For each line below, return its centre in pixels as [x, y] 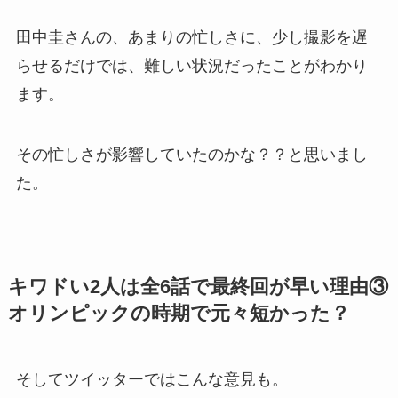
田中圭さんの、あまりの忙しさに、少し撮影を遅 [191, 38]
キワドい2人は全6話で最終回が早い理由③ [198, 287]
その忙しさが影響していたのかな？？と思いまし [191, 155]
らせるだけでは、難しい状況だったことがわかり [191, 66]
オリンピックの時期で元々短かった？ [179, 314]
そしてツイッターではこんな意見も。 [151, 380]
